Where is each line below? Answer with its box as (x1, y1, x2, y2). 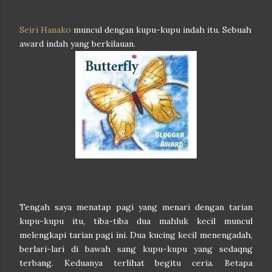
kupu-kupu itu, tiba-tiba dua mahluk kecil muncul (19, 216, 253, 227)
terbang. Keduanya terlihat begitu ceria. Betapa (19, 257, 253, 269)
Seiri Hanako (19, 24, 71, 36)
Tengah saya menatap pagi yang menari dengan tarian (19, 202, 253, 213)
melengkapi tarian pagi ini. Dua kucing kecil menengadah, (19, 229, 253, 241)
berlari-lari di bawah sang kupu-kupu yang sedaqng (19, 243, 253, 255)
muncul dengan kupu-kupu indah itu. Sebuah (71, 24, 251, 36)
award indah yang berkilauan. (19, 38, 135, 50)
